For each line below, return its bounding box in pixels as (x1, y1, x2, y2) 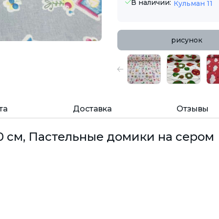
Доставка (72, 104, 112, 114)
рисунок (171, 36, 202, 45)
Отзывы (176, 104, 209, 114)
